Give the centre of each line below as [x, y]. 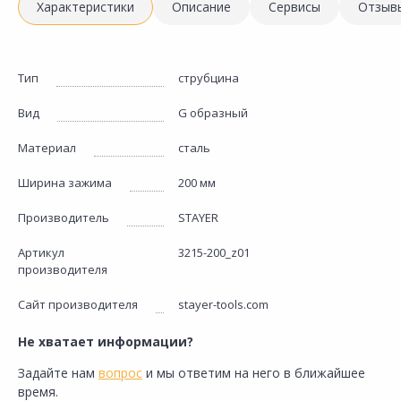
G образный [213, 113]
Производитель [64, 218]
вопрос [120, 373]
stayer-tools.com [224, 304]
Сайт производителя [78, 304]
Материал [47, 148]
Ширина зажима [65, 183]
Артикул [41, 252]
